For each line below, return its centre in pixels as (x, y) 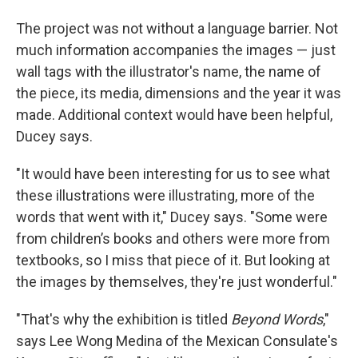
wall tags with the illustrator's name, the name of (169, 72)
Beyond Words (277, 320)
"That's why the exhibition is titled (123, 320)
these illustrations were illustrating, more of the (165, 196)
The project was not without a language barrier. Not (177, 29)
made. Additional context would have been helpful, (174, 115)
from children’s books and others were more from (173, 239)
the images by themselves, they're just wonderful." (177, 282)
